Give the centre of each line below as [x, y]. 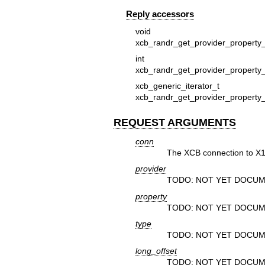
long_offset [156, 251]
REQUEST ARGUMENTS [175, 123]
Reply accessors [160, 14]
